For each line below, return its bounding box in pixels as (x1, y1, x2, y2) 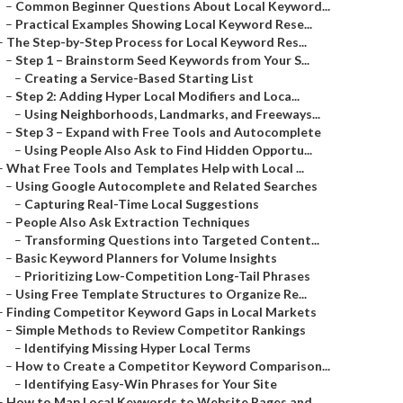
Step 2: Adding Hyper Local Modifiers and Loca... (15, 88, 300, 103)
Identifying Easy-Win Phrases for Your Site (24, 376, 277, 391)
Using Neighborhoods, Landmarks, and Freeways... (24, 106, 320, 121)
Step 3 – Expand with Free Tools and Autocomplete (15, 124, 321, 139)
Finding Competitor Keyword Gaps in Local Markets (6, 304, 317, 319)
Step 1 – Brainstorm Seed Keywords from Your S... (15, 52, 309, 67)
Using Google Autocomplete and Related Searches (15, 178, 318, 193)
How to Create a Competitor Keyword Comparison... (15, 358, 330, 373)
